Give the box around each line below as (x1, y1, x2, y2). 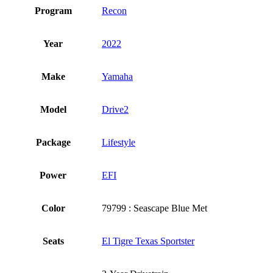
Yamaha (102, 71, 133, 82)
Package (35, 137, 71, 148)
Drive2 (102, 104, 129, 115)
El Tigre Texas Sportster (102, 236, 194, 247)
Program (34, 5, 72, 16)
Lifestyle (102, 137, 135, 148)
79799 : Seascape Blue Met (102, 203, 207, 214)
